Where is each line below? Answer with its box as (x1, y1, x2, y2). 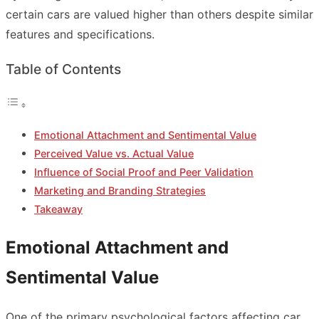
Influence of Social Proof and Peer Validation (34, 166, 253, 179)
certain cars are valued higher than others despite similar (6, 6, 313, 21)
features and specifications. (6, 26, 155, 41)
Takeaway (34, 203, 83, 216)
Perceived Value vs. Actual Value (34, 147, 194, 160)
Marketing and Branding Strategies (34, 184, 206, 197)
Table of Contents (6, 61, 121, 78)
